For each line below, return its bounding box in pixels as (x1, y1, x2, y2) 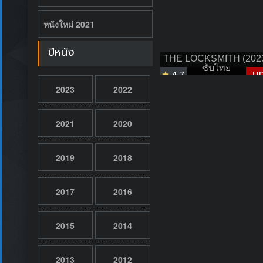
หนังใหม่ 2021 (43, 18, 95, 30)
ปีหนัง (48, 43, 75, 60)
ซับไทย (201, 62, 231, 73)
